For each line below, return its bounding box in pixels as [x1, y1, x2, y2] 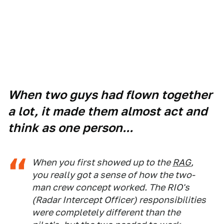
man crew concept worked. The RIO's [32, 182, 189, 192]
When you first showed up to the [32, 157, 172, 167]
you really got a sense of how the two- [32, 169, 195, 180]
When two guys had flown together [8, 87, 212, 102]
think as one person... [8, 120, 133, 135]
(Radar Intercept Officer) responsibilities [32, 194, 206, 205]
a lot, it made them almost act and [8, 104, 207, 118]
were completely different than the [32, 207, 180, 217]
